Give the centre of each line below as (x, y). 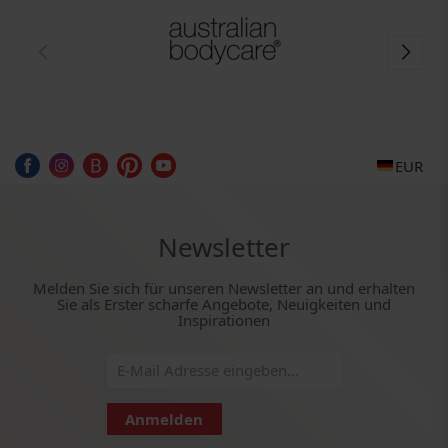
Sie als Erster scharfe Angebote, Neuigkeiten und (224, 303)
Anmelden (164, 418)
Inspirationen (224, 319)
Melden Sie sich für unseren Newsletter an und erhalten (224, 287)
